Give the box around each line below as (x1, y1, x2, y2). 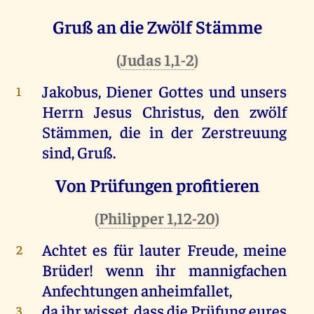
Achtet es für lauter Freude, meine (41, 238, 287, 259)
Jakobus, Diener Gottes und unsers (41, 80, 287, 101)
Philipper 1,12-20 (99, 207, 215, 228)
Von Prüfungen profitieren (55, 172, 259, 196)
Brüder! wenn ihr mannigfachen (41, 259, 287, 280)
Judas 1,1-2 (120, 48, 194, 69)
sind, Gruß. (41, 141, 116, 162)
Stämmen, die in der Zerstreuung (41, 121, 287, 142)
